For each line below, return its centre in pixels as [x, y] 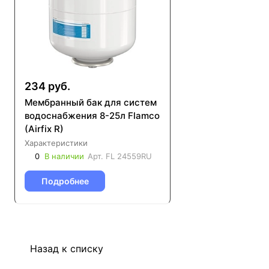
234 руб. [47, 86]
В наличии [64, 156]
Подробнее [65, 181]
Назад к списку [67, 248]
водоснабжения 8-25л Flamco [92, 115]
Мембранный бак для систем [91, 102]
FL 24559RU [129, 156]
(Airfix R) [44, 128]
